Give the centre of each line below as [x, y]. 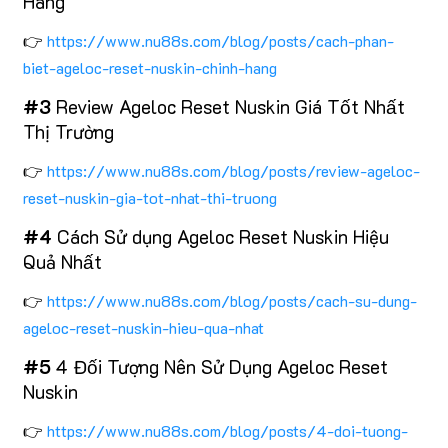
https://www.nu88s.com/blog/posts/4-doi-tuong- [227, 430]
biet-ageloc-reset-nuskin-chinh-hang [150, 67]
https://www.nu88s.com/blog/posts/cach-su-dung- [232, 300]
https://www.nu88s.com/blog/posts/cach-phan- [220, 40]
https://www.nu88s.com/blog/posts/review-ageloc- [233, 170]
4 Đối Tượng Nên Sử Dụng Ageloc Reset [219, 366]
